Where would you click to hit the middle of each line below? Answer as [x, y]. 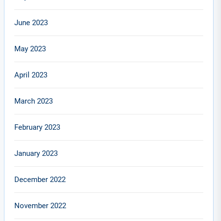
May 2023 [30, 49]
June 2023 [31, 23]
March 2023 [34, 101]
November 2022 [40, 206]
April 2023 [31, 75]
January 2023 [36, 153]
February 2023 [37, 127]
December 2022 [40, 180]
